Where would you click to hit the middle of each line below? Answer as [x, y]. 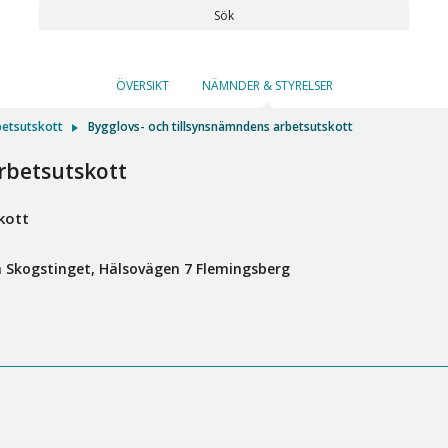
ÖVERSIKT [142, 85]
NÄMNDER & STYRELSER [267, 85]
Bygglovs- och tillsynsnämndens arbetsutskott [220, 126]
